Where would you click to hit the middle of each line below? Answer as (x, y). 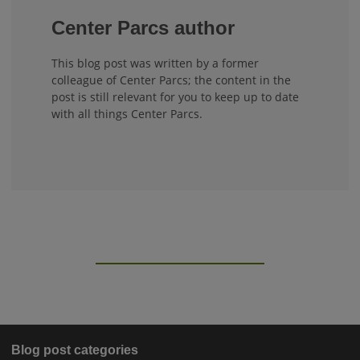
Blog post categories (75, 350)
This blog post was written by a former (155, 63)
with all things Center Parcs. (127, 113)
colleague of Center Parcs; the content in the (171, 80)
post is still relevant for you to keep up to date (175, 96)
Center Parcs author (143, 27)
